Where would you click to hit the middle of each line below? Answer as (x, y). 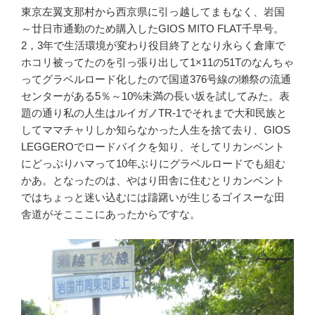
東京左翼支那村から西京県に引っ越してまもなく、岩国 (153, 12)
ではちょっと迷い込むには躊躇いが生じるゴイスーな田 (153, 198)
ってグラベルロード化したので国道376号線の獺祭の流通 (156, 79)
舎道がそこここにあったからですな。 (111, 214)
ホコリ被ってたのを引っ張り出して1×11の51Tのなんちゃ (157, 63)
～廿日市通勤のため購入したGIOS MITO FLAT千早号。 (153, 29)
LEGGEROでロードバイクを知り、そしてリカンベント (153, 147)
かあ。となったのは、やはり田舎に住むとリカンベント (153, 181)
